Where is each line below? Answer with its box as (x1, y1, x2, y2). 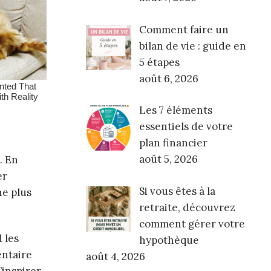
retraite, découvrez (139, 200, 235, 214)
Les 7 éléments (139, 103, 212, 117)
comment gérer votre (139, 217, 245, 230)
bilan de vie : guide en (139, 39, 246, 53)
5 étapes (139, 55, 180, 69)
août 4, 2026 (86, 249, 145, 263)
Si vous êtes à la (139, 184, 215, 198)
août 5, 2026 (139, 152, 198, 166)
